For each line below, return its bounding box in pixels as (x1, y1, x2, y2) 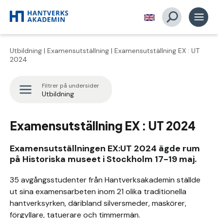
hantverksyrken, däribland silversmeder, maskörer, (10, 198, 186, 208)
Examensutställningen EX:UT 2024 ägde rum (10, 143, 200, 154)
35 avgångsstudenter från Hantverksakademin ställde (10, 175, 200, 185)
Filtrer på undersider (42, 82, 99, 90)
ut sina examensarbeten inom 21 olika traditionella (10, 186, 186, 197)
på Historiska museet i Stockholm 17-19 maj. (10, 153, 199, 165)
